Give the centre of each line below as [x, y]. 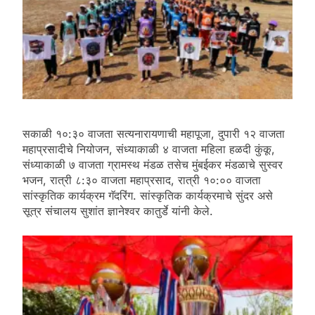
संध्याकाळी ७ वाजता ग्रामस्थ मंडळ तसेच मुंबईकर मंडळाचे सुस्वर [153, 165]
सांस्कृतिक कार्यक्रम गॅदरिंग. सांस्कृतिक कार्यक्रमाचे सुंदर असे [148, 196]
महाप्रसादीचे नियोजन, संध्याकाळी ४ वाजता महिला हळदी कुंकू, [149, 149]
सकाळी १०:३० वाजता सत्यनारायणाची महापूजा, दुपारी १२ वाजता [154, 134]
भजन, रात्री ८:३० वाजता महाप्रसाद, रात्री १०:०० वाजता [142, 180]
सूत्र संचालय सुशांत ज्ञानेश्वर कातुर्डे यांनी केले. [118, 211]
